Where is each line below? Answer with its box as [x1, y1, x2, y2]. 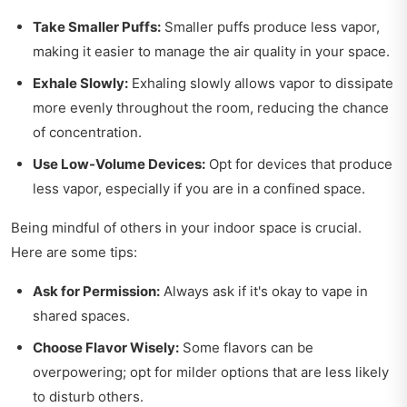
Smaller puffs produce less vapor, [161, 17, 380, 35]
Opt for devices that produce [205, 154, 392, 173]
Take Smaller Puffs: [33, 17, 161, 35]
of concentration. [33, 123, 142, 141]
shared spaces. [33, 306, 130, 324]
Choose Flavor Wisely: [33, 338, 179, 356]
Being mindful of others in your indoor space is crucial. [11, 218, 362, 236]
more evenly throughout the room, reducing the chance [33, 98, 389, 116]
